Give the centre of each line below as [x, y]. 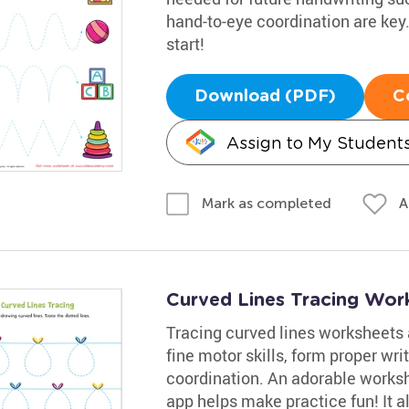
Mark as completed [266, 203]
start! [185, 43]
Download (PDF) [265, 96]
